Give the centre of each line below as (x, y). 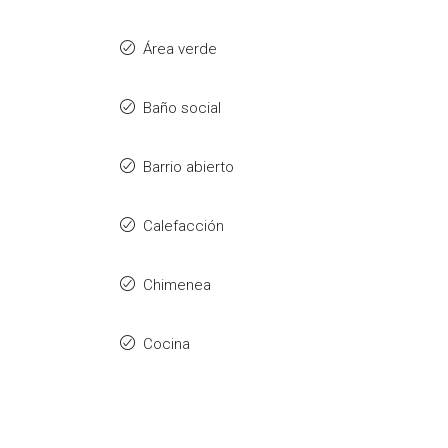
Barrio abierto (188, 167)
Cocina (166, 344)
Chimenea (177, 285)
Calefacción (183, 226)
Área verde (180, 49)
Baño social (182, 108)
